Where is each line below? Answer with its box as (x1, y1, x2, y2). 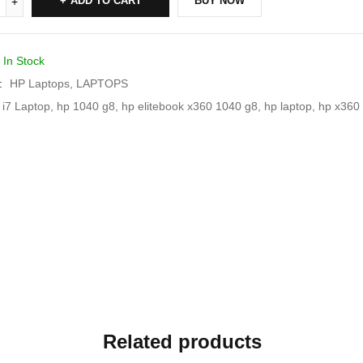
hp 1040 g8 (57, 100, 115, 113)
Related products (102, 331, 262, 352)
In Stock (3, 54, 45, 67)
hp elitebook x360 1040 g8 (122, 100, 258, 113)
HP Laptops (10, 77, 70, 90)
